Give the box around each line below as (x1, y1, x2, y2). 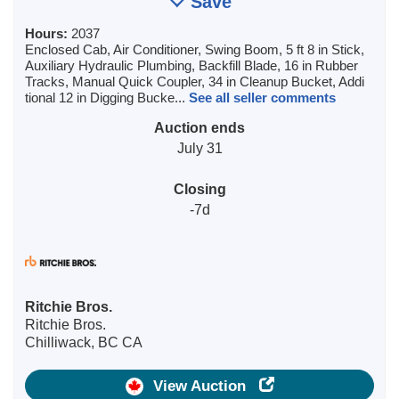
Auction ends (154, 119, 245, 135)
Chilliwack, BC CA (25, 335, 142, 350)
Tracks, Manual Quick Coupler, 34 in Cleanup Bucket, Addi (25, 74, 364, 89)
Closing (173, 181, 226, 197)
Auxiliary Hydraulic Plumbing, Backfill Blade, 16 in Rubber (25, 58, 358, 73)
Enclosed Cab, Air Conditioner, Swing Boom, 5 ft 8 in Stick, (25, 42, 364, 57)
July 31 (176, 140, 223, 156)
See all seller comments (189, 90, 336, 105)
